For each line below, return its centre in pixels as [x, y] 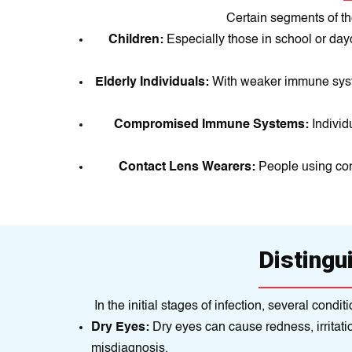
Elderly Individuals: [153, 82]
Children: [137, 40]
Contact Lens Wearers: [188, 167]
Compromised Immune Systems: [213, 125]
